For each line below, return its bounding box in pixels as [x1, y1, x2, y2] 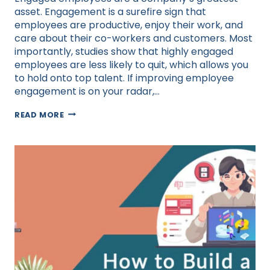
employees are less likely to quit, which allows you [14, 57, 248, 72]
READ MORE [14, 109, 64, 120]
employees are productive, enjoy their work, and [14, 17, 243, 32]
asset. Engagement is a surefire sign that [14, 4, 206, 19]
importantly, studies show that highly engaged [14, 44, 233, 58]
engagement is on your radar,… [14, 84, 160, 98]
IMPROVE [63, 127, 104, 138]
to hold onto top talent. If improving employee [14, 71, 234, 85]
